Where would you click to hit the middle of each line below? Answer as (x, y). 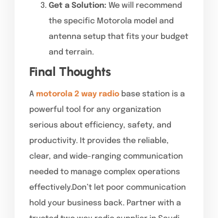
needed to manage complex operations (105, 172)
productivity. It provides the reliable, (99, 141)
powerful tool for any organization (95, 109)
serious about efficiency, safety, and (100, 125)
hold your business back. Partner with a (105, 203)
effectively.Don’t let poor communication (108, 187)
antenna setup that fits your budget (118, 36)
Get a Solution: (78, 5)
